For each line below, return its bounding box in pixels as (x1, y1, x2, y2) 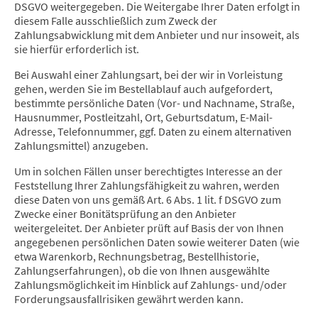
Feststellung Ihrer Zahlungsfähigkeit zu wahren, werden (14, 178, 280, 193)
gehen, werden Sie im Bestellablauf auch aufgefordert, (14, 82, 273, 97)
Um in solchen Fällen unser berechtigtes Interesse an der (14, 164, 283, 179)
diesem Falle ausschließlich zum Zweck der (14, 13, 217, 28)
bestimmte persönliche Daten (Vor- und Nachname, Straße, (14, 96, 295, 111)
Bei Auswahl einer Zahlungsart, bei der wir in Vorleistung (14, 67, 283, 82)
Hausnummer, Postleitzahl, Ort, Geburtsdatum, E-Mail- (14, 110, 273, 125)
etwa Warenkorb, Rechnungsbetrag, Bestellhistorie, (14, 249, 259, 264)
